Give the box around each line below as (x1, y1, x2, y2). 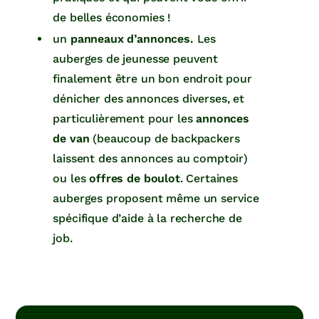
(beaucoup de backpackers (89, 131, 240, 145)
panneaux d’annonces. (70, 31, 194, 46)
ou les (53, 171, 90, 185)
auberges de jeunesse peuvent (53, 51, 218, 66)
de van (53, 131, 90, 145)
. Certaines (179, 171, 238, 185)
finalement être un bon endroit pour (53, 71, 252, 85)
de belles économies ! (53, 10, 172, 24)
